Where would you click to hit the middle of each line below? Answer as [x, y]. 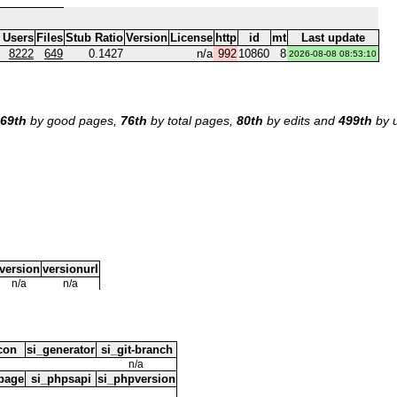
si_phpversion [136, 378]
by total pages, [192, 120]
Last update [333, 38]
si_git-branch [136, 349]
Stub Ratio [94, 38]
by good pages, [74, 120]
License [191, 38]
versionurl [70, 269]
